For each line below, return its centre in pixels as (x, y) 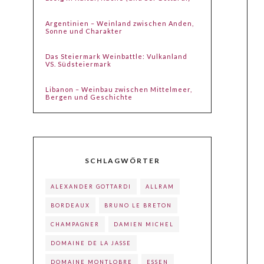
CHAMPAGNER (75, 225)
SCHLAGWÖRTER (122, 161)
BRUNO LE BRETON (138, 206)
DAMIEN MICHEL (144, 225)
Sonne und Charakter (84, 31)
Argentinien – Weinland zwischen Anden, (120, 24)
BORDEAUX (71, 206)
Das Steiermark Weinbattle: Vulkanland (117, 57)
